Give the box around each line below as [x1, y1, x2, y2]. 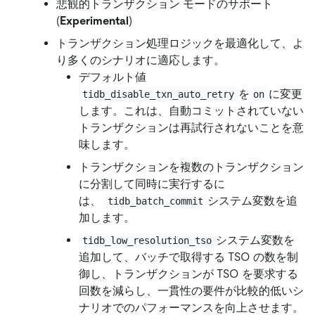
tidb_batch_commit [108, 195, 204, 207]
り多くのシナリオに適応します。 [56, 53, 225, 67]
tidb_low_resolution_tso [82, 234, 212, 246]
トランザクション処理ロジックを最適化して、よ [56, 36, 304, 50]
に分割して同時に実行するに [79, 176, 225, 191]
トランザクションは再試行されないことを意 [79, 120, 304, 134]
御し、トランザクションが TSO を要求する [79, 266, 298, 281]
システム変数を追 [207, 193, 297, 207]
